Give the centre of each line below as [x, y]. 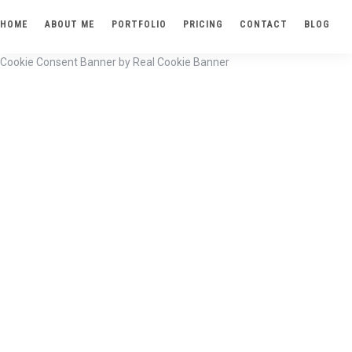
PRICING [203, 24]
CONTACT [264, 24]
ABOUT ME [70, 24]
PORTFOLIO [139, 24]
